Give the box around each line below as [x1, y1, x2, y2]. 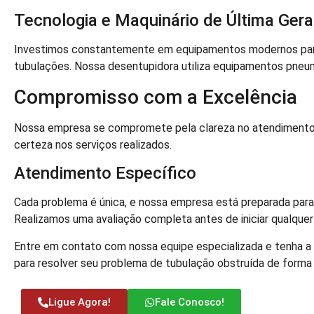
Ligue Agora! [48, 296, 111, 309]
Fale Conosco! [155, 296, 224, 309]
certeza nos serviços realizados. [14, 137, 172, 151]
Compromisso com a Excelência [14, 85, 297, 109]
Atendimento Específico [14, 163, 196, 184]
